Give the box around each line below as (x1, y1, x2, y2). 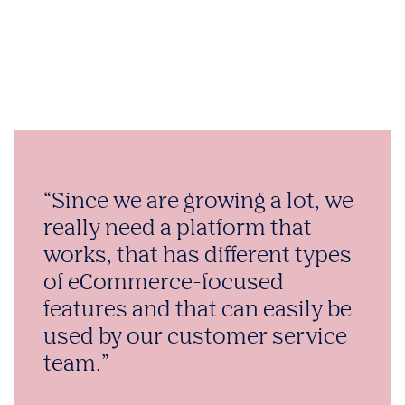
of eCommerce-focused (43, 272, 284, 294)
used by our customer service (43, 326, 347, 348)
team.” (43, 353, 109, 375)
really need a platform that (43, 218, 312, 240)
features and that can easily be (43, 299, 352, 321)
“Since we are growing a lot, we (43, 191, 353, 212)
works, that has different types (43, 245, 352, 267)
